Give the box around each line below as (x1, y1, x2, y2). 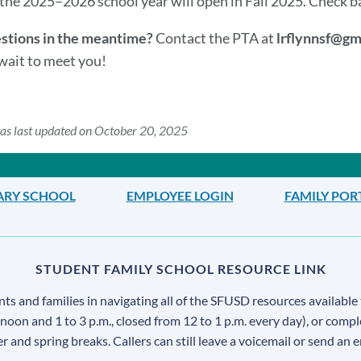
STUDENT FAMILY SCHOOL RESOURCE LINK (35, 261, 326, 277)
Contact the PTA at (155, 29, 276, 48)
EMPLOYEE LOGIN (126, 188, 234, 204)
